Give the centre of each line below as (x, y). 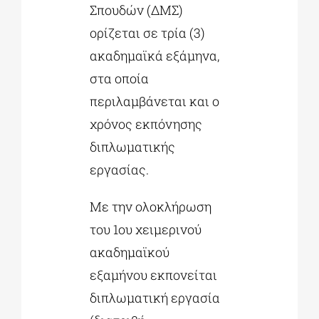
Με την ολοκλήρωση (150, 207)
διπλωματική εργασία (155, 298)
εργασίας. (119, 170)
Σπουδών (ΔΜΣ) (136, 10)
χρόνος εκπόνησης (146, 124)
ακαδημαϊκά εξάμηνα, (154, 56)
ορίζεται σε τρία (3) (147, 33)
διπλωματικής (132, 147)
